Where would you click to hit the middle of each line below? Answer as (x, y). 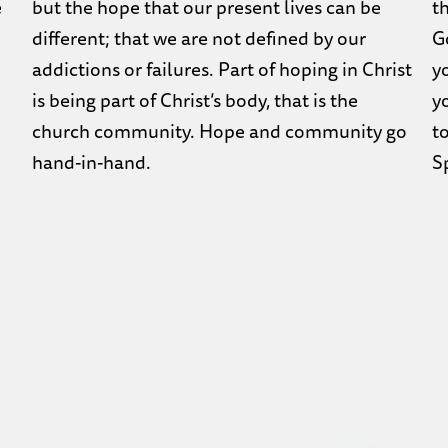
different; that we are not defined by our (198, 38)
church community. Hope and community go (219, 131)
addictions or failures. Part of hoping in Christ (221, 69)
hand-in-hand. (91, 162)
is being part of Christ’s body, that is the (194, 100)
